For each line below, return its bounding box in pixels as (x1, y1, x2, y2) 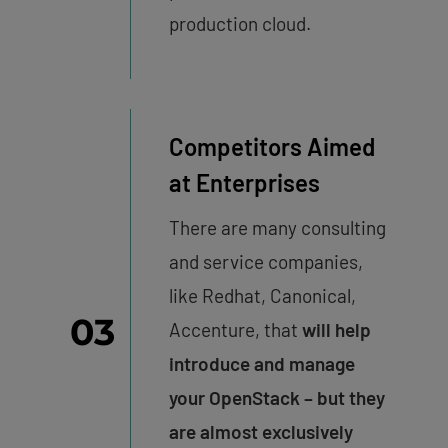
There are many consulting (168, 215, 386, 239)
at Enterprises (168, 167, 320, 197)
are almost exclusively (168, 419, 353, 443)
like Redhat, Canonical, (168, 283, 356, 307)
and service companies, (168, 249, 363, 273)
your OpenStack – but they (168, 385, 385, 409)
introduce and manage (168, 351, 355, 375)
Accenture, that (168, 317, 302, 341)
